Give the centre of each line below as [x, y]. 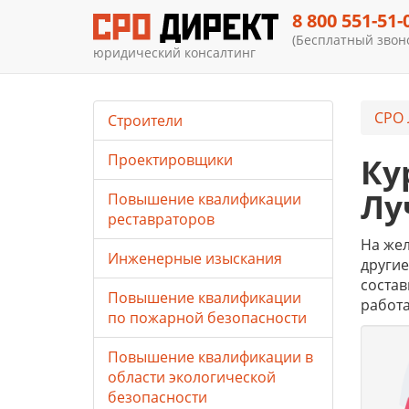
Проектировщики [170, 160]
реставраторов [161, 219]
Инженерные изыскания [195, 258]
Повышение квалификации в [210, 357]
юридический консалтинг [174, 52]
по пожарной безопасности [207, 318]
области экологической [192, 377]
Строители [145, 121]
